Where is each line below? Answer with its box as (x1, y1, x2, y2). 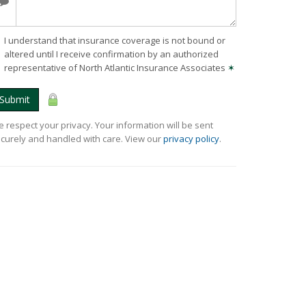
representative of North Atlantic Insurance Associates (4, 61, 227, 74)
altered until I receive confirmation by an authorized (4, 48, 219, 60)
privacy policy (163, 133, 219, 145)
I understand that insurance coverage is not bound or (4, 34, 225, 46)
